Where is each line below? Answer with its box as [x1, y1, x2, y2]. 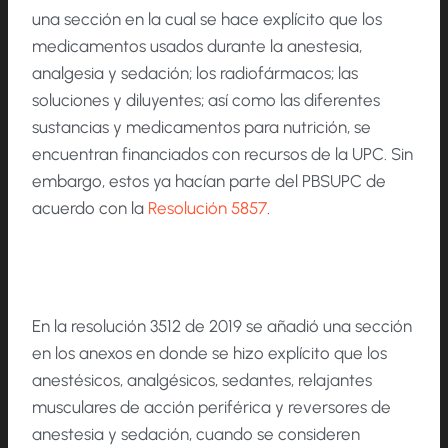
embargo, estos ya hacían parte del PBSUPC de [32, 171, 386, 192]
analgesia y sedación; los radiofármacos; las [32, 63, 358, 84]
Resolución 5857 [148, 198, 267, 219]
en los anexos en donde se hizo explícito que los [32, 343, 387, 364]
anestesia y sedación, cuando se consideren [32, 424, 360, 445]
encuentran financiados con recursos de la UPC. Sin [32, 144, 413, 165]
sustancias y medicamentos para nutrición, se [32, 117, 371, 138]
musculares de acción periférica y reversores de [32, 397, 391, 418]
